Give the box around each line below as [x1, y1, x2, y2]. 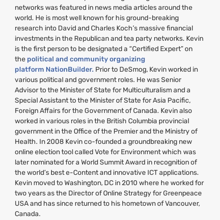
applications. [158, 168, 199, 177]
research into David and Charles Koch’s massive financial [15, 24, 193, 32]
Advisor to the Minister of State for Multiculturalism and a [15, 86, 191, 94]
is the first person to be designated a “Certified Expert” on [15, 45, 192, 53]
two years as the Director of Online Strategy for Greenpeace [15, 189, 202, 197]
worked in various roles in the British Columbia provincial [15, 117, 189, 125]
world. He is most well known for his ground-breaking [15, 14, 179, 22]
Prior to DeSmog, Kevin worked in [94, 65, 198, 74]
